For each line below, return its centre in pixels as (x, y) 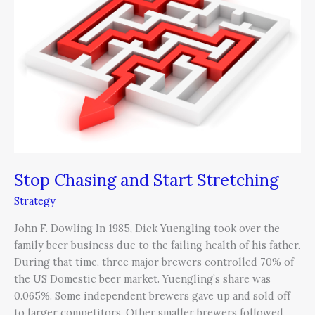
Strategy (35, 200)
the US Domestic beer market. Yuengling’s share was (142, 279)
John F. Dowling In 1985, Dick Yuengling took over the (147, 229)
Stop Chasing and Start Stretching (146, 180)
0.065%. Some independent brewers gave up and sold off (152, 296)
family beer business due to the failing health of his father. (157, 245)
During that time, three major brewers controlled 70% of (154, 262)
